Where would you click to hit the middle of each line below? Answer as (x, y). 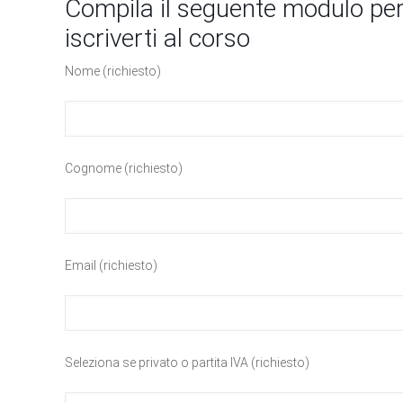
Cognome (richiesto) (124, 168)
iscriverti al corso (157, 38)
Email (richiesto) (111, 265)
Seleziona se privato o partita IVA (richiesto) (187, 363)
